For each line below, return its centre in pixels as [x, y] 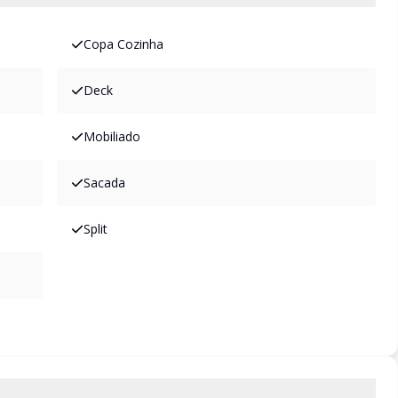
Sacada [104, 183]
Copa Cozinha [123, 44]
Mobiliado [112, 136]
